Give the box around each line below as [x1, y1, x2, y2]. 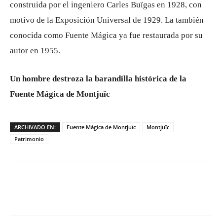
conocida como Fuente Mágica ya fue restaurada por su [10, 31, 203, 40]
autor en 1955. [10, 46, 60, 56]
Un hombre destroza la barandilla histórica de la [10, 74, 186, 84]
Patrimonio [14, 135, 44, 143]
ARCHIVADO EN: [14, 123, 56, 131]
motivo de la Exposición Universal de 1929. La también [10, 15, 204, 25]
